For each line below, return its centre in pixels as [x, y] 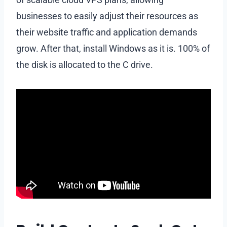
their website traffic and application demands [107, 32]
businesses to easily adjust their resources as [107, 16]
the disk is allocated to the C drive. [86, 64]
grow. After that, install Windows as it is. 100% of [113, 48]
